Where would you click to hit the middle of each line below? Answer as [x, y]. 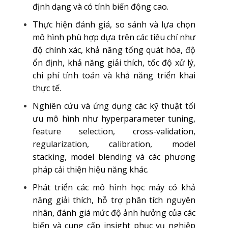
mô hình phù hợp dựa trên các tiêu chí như [114, 37]
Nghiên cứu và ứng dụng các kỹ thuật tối [114, 106]
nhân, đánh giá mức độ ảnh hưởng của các [114, 213]
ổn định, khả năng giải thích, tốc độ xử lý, [114, 63]
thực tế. [47, 88]
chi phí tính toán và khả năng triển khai [114, 75]
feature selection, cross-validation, [114, 131]
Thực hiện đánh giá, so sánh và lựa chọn [114, 24]
